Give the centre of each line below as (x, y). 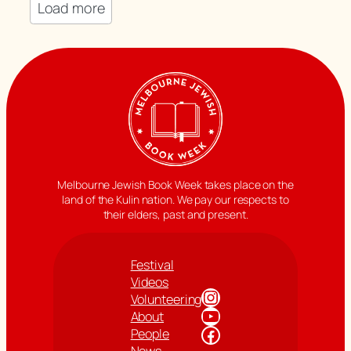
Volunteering (166, 299)
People (150, 333)
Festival (152, 264)
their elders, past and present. (175, 214)
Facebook (206, 334)
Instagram (209, 296)
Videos (149, 282)
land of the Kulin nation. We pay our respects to (175, 199)
